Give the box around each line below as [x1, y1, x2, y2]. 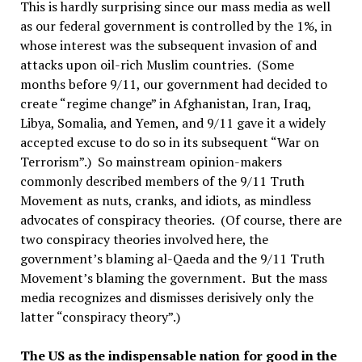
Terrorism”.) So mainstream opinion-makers [19, 153, 282, 170]
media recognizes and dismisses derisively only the [19, 288, 314, 306]
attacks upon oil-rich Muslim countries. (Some [19, 56, 294, 74]
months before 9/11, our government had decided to [19, 75, 327, 93]
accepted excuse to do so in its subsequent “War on [19, 133, 319, 151]
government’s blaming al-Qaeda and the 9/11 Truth [19, 250, 325, 267]
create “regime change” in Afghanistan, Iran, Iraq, [19, 95, 311, 112]
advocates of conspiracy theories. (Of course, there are [19, 211, 342, 229]
